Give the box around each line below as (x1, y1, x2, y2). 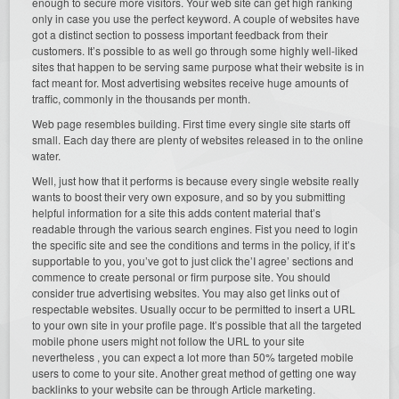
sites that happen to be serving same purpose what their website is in (32, 58, 365, 74)
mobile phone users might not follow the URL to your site (32, 332, 305, 348)
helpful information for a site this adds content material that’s (32, 204, 322, 220)
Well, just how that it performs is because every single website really (32, 172, 360, 188)
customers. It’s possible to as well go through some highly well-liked (32, 42, 359, 58)
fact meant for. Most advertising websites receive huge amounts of (32, 74, 349, 90)
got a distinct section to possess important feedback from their (32, 26, 329, 42)
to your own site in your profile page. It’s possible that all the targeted (32, 316, 362, 332)
